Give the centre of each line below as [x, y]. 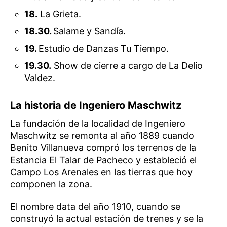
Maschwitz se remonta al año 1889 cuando [102, 136]
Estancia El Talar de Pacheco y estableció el [103, 160]
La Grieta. [60, 14]
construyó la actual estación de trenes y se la [107, 219]
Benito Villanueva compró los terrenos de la [103, 148]
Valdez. [40, 78]
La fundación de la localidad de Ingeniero [98, 124]
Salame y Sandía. [90, 31]
